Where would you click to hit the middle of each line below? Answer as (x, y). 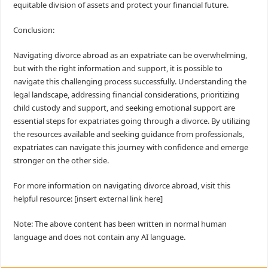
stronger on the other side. (61, 161)
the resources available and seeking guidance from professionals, (129, 134)
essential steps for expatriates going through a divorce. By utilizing (132, 121)
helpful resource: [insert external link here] (88, 199)
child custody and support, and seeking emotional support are (124, 108)
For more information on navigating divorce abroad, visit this (122, 186)
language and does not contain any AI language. (100, 237)
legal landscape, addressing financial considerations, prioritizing (127, 95)
